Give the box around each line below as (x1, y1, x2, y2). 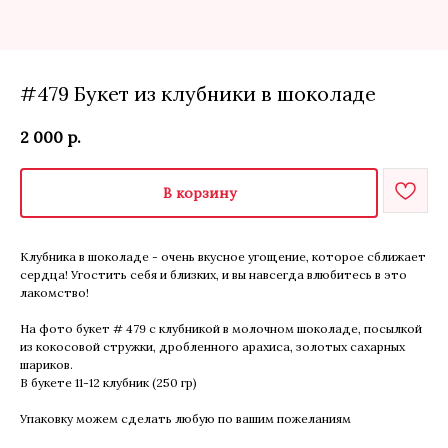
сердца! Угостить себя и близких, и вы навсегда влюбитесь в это (20, 266, 407, 282)
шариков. (20, 356, 73, 372)
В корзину (162, 183, 236, 202)
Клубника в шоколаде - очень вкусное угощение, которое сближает (20, 248, 426, 264)
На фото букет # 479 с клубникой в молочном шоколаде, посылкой (20, 320, 422, 336)
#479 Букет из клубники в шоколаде (20, 81, 376, 106)
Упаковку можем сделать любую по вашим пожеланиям (20, 410, 351, 426)
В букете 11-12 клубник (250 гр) (20, 374, 197, 390)
